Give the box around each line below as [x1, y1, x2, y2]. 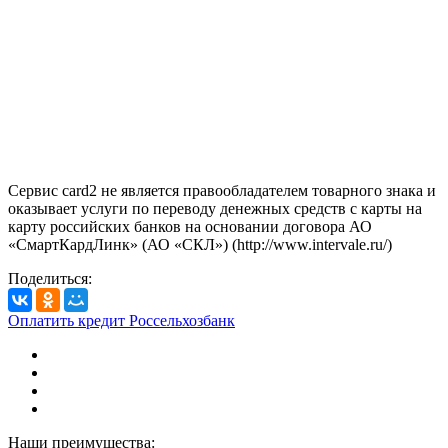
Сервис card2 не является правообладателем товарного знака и [8, 181, 436, 199]
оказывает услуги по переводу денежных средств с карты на [8, 199, 422, 217]
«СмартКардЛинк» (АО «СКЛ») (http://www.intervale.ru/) [8, 235, 392, 253]
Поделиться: [8, 269, 92, 287]
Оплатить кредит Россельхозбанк [8, 311, 235, 329]
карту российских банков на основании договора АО [8, 217, 372, 235]
